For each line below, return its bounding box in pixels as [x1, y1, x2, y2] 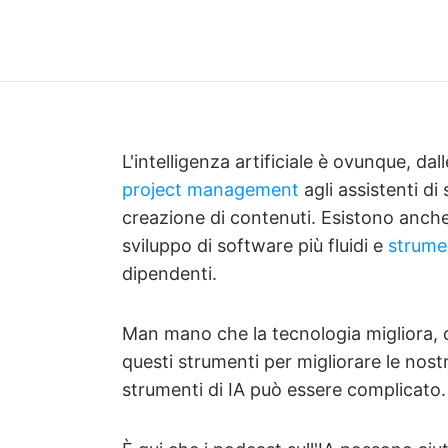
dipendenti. [122, 263, 217, 284]
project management [122, 179, 299, 200]
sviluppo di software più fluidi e [122, 235, 388, 256]
